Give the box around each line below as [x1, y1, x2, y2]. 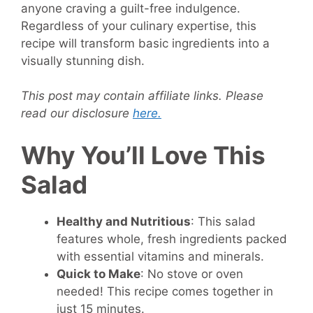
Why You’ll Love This [21, 140, 265, 170]
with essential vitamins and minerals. [57, 249, 264, 263]
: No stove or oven [140, 266, 243, 281]
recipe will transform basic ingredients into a [21, 36, 270, 50]
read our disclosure [21, 106, 133, 121]
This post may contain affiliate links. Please [21, 89, 263, 103]
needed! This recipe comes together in [57, 284, 273, 298]
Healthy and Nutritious [57, 214, 191, 228]
